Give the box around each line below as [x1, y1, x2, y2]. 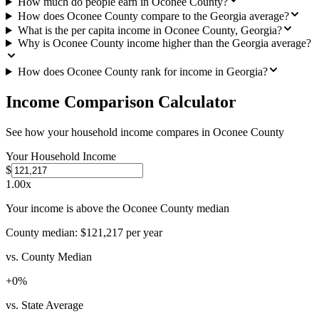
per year [123, 226, 162, 239]
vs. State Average [6, 298, 83, 311]
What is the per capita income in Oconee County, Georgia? [17, 24, 282, 36]
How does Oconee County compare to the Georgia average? [17, 10, 289, 22]
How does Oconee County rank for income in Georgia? [17, 66, 268, 78]
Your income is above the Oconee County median [6, 202, 229, 214]
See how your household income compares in [6, 125, 213, 138]
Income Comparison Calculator [6, 92, 236, 111]
